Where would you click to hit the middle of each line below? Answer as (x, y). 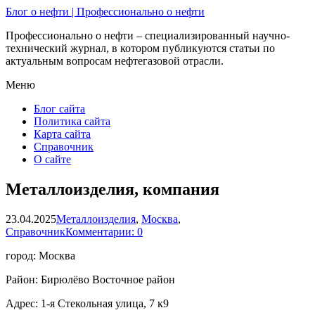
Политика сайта (72, 121)
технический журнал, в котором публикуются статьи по (140, 48)
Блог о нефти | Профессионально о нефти (105, 12)
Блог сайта (59, 109)
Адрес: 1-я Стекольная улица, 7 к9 (87, 303)
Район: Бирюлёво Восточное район (90, 279)
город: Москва (40, 255)
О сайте (52, 159)
